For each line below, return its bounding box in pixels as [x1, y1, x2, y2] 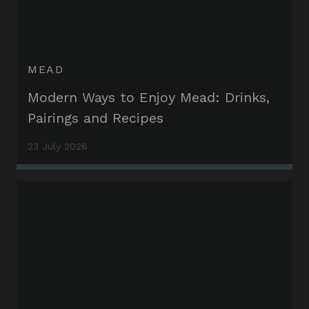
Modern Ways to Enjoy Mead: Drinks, [28, 89, 270, 106]
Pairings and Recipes [28, 110, 163, 126]
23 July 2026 [28, 141, 88, 152]
